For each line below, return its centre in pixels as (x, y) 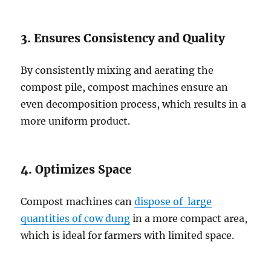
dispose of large (173, 202)
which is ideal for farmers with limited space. (128, 236)
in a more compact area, (189, 219)
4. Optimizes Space (77, 170)
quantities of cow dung (76, 219)
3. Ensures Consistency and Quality (123, 38)
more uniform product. (76, 121)
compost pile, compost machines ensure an (125, 87)
